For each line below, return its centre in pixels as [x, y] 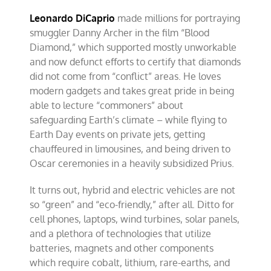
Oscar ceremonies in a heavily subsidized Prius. [132, 163]
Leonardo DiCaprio [73, 18]
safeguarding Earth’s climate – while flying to [129, 120]
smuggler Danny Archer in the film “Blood [120, 33]
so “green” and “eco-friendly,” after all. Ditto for [132, 204]
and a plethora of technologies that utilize [121, 233]
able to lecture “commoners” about [107, 105]
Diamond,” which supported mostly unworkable [133, 47]
